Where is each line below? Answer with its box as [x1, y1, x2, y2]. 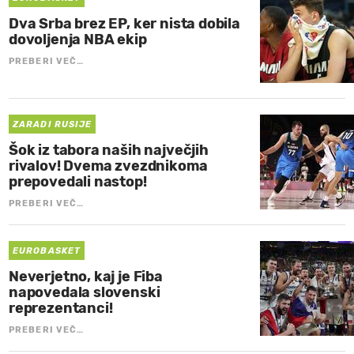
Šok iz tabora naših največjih [9, 141, 209, 159]
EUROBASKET [13, 245, 81, 256]
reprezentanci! [9, 299, 113, 317]
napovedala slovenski [9, 283, 160, 301]
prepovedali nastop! [9, 172, 147, 190]
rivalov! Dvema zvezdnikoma [9, 156, 208, 175]
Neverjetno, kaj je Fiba [9, 267, 163, 285]
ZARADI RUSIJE [13, 119, 92, 130]
